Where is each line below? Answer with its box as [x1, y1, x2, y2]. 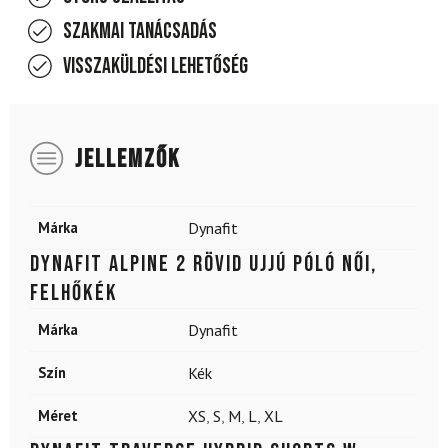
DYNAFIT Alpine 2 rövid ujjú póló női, [30, 250, 377, 279]
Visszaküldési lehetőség [63, 53, 248, 81]
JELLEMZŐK [75, 144, 180, 176]
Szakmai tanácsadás [63, 18, 217, 46]
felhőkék [30, 279, 118, 308]
